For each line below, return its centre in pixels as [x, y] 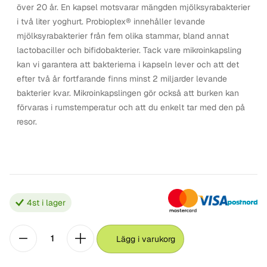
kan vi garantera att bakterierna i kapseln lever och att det [128, 64]
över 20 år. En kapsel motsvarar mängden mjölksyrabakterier [133, 7]
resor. [27, 122]
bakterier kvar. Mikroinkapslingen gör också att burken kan [128, 93]
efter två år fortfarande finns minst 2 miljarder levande [122, 79]
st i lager [49, 202]
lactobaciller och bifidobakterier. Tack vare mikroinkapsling [129, 50]
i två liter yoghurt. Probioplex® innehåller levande [111, 21]
